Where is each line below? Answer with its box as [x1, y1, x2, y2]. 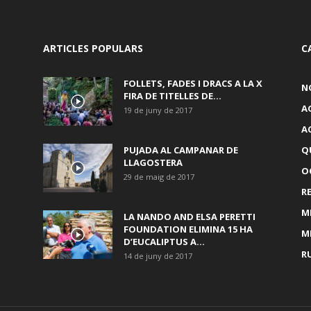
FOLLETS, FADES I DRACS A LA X [124, 76, 262, 90]
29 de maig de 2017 [124, 171, 194, 182]
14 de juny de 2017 [124, 250, 192, 261]
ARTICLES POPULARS [43, 41, 143, 55]
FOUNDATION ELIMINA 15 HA [124, 222, 253, 235]
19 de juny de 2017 [124, 104, 192, 115]
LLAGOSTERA [124, 155, 183, 169]
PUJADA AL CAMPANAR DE [124, 143, 238, 156]
